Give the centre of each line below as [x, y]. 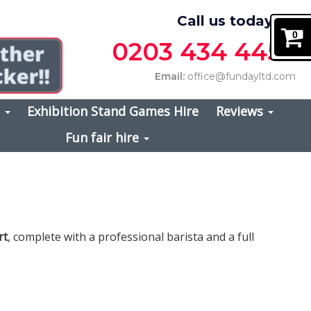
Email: [170, 76]
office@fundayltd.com [240, 76]
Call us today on [236, 20]
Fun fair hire [103, 137]
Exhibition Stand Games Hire [113, 111]
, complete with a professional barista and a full [131, 236]
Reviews [241, 111]
